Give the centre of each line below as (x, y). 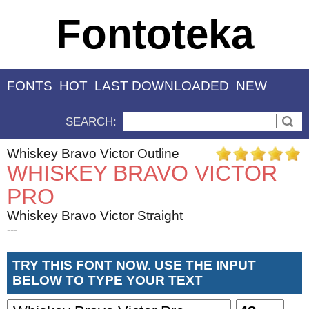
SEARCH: (91, 121)
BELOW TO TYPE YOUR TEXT (108, 280)
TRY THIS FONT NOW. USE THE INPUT (134, 265)
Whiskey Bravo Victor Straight (95, 215)
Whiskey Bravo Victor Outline (93, 153)
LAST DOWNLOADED (162, 86)
